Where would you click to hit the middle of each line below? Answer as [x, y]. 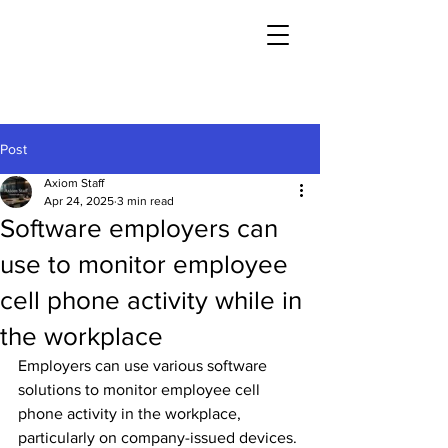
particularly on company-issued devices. [159, 437]
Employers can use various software [144, 365]
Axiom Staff [74, 183]
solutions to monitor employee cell [141, 389]
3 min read [145, 201]
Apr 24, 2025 [79, 201]
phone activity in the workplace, [131, 413]
